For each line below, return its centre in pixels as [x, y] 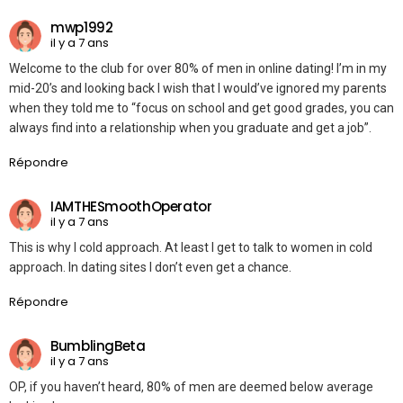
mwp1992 [82, 27]
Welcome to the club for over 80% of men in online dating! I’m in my [198, 69]
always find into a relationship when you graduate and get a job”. [190, 128]
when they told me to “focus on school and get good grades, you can [201, 108]
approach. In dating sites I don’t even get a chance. [150, 268]
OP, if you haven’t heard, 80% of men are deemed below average [191, 387]
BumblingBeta [98, 345]
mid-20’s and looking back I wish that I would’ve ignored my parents [198, 89]
